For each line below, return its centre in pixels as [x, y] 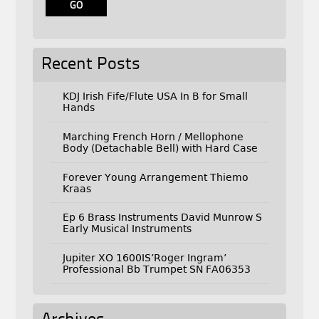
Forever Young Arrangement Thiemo [155, 177]
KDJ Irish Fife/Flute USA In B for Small [155, 96]
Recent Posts [90, 64]
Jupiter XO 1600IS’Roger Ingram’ [144, 258]
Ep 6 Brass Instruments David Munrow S [162, 218]
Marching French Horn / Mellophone [153, 136]
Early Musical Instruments [127, 229]
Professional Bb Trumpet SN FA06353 [156, 269]
